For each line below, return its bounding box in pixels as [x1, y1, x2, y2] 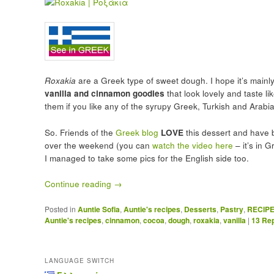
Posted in [44, 204, 76, 215]
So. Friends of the [44, 126, 116, 138]
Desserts [183, 204, 217, 215]
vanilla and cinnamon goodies [44, 87, 165, 99]
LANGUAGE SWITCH [44, 256, 114, 265]
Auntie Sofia [77, 204, 120, 215]
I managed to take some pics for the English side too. [44, 152, 249, 164]
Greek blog [115, 126, 158, 138]
